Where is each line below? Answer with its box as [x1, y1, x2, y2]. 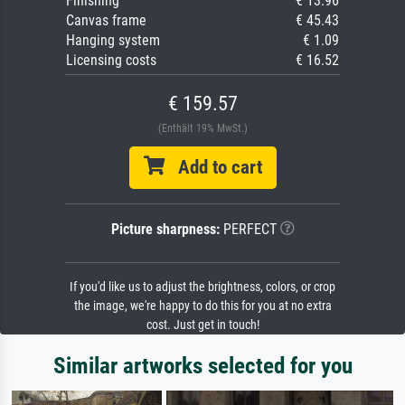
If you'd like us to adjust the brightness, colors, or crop [70, 279, 335, 295]
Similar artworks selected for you [52, 353, 353, 379]
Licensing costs [66, 52, 156, 69]
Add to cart [164, 156, 262, 178]
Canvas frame [66, 12, 146, 29]
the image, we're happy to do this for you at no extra [73, 298, 332, 314]
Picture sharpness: [110, 221, 220, 238]
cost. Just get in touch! [146, 317, 259, 333]
